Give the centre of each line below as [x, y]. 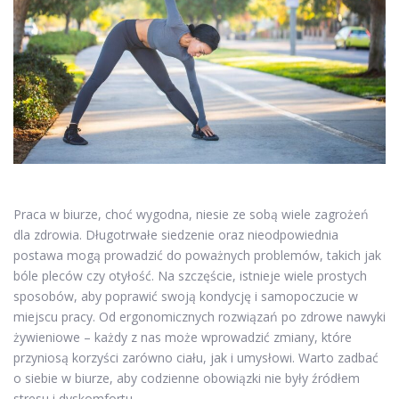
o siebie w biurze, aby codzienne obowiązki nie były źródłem [187, 378]
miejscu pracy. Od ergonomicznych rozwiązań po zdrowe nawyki [199, 316]
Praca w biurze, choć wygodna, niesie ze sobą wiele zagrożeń [191, 214]
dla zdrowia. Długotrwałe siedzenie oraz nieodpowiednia [176, 234]
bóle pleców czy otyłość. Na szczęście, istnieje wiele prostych [190, 275]
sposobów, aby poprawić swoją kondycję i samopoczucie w [186, 296]
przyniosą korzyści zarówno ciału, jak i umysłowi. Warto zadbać [196, 357]
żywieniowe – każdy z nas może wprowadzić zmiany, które [183, 337]
